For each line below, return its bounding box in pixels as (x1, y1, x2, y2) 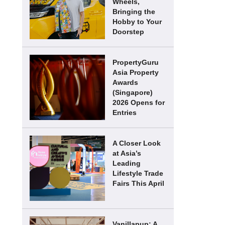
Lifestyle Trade (113, 169, 163, 177)
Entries (113, 108, 137, 117)
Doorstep (113, 28, 144, 36)
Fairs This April (113, 179, 164, 187)
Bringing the (113, 8, 155, 16)
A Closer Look (113, 139, 161, 147)
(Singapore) (113, 88, 153, 96)
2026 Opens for (113, 98, 165, 106)
